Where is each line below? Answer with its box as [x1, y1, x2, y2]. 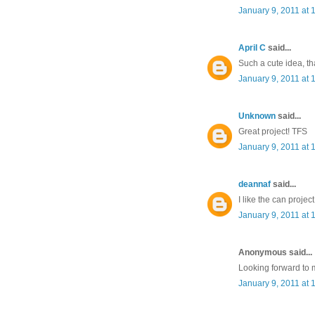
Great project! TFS [238, 127, 307, 137]
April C [238, 43, 266, 53]
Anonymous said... [238, 247, 312, 258]
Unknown [238, 111, 276, 122]
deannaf [238, 179, 271, 190]
